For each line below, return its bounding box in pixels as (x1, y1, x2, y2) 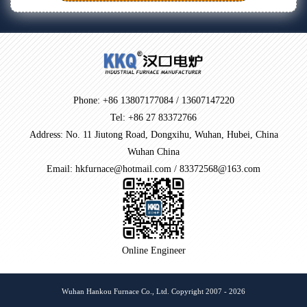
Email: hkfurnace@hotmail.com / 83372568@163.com (47, 164, 260, 175)
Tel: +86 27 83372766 (110, 112, 197, 123)
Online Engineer (121, 245, 186, 256)
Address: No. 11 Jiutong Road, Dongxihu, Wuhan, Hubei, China (29, 130, 278, 140)
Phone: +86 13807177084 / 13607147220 (73, 95, 234, 106)
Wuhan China (127, 147, 180, 158)
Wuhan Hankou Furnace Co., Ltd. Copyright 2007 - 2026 (62, 287, 245, 296)
